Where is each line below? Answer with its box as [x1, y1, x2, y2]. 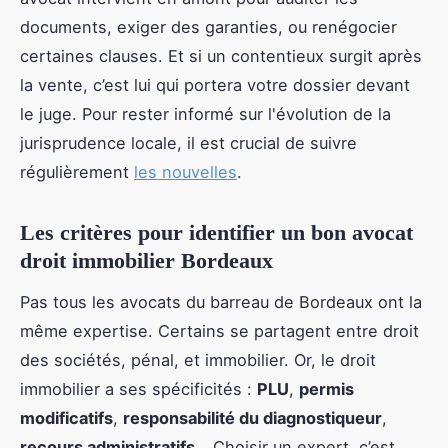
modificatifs [20, 407, 113, 428]
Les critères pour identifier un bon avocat [20, 220, 413, 246]
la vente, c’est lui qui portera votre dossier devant [20, 75, 410, 96]
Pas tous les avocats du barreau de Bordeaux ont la [20, 291, 422, 312]
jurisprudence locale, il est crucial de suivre [20, 133, 357, 154]
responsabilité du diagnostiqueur [123, 407, 382, 428]
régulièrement [20, 162, 134, 183]
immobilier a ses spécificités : [20, 378, 257, 399]
